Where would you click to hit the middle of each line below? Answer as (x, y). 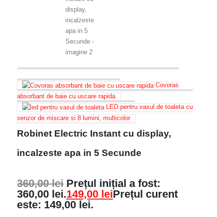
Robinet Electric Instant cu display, (94, 133)
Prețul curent (145, 194)
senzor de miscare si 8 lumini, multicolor (74, 118)
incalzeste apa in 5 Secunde (79, 153)
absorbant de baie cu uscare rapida (66, 96)
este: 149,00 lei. (55, 204)
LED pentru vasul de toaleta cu (149, 107)
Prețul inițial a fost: (113, 183)
